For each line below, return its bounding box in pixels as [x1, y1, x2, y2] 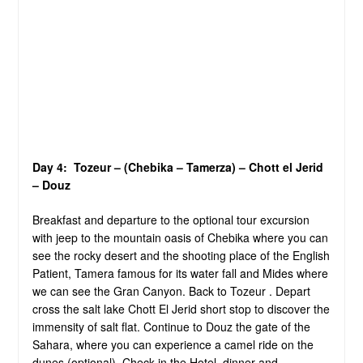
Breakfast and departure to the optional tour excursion [32, 211, 310, 228]
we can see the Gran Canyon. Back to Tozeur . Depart [32, 282, 310, 299]
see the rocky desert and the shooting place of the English [32, 246, 330, 263]
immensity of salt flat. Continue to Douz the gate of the [32, 318, 310, 335]
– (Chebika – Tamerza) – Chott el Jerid [110, 158, 323, 175]
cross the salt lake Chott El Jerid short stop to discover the [32, 300, 330, 317]
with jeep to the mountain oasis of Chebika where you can [32, 228, 328, 246]
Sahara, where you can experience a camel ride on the [32, 335, 314, 352]
